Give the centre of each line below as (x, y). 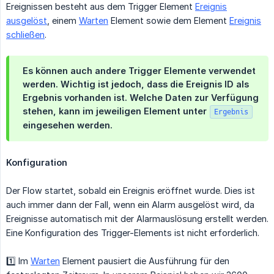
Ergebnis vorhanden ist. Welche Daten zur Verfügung (141, 97)
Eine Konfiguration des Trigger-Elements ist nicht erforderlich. (133, 232)
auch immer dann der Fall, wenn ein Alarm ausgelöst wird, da (130, 204)
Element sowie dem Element (169, 20)
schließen (25, 34)
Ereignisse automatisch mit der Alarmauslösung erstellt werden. (137, 218)
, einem (63, 20)
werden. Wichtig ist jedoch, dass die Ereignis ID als (136, 84)
